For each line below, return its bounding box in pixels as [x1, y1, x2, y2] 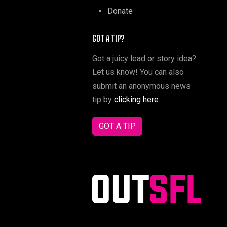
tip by [92, 95, 114, 104]
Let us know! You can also [92, 67, 184, 77]
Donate [107, 6, 133, 16]
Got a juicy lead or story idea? [92, 54, 196, 63]
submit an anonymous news [92, 81, 191, 91]
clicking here [114, 95, 159, 104]
